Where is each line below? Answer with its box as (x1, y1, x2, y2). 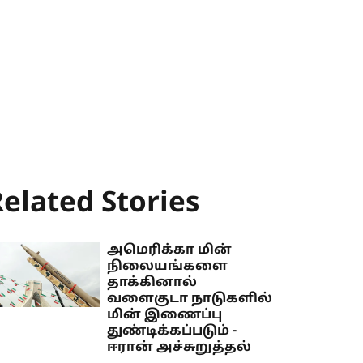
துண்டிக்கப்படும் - (107, 323, 237, 340)
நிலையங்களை (107, 258, 228, 275)
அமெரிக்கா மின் (107, 242, 233, 258)
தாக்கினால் (107, 275, 198, 291)
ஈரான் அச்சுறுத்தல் (107, 340, 252, 356)
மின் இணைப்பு (107, 307, 223, 323)
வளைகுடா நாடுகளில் (107, 291, 273, 307)
